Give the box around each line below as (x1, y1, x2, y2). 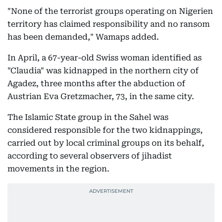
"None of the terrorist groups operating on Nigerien (7, 6, 213, 16)
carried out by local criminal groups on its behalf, (7, 138, 204, 148)
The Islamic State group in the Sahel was (7, 112, 168, 122)
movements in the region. (7, 164, 110, 173)
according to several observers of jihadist (7, 151, 172, 161)
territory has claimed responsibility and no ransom (7, 19, 210, 29)
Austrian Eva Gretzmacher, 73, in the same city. (7, 92, 196, 101)
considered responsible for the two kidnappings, (7, 125, 203, 135)
